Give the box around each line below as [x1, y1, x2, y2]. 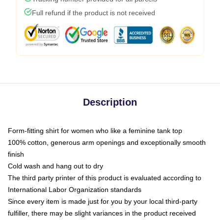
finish [8, 150, 24, 158]
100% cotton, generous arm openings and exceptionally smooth [8, 138, 206, 146]
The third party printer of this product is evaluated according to [8, 173, 201, 182]
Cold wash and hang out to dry [8, 162, 103, 170]
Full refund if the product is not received [32, 8, 155, 17]
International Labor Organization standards [8, 185, 141, 193]
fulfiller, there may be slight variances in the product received [8, 209, 196, 217]
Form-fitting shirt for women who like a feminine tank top [8, 126, 182, 135]
